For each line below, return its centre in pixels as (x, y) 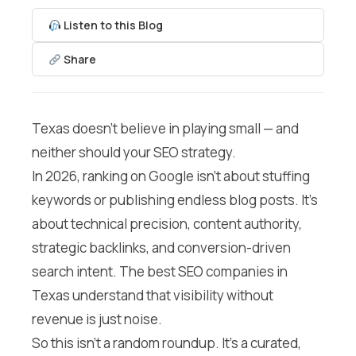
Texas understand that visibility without (153, 296)
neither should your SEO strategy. (134, 153)
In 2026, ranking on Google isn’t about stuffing (171, 176)
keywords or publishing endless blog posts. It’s (175, 200)
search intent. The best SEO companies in (160, 272)
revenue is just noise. (97, 319)
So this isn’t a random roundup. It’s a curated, (166, 343)
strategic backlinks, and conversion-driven (161, 248)
